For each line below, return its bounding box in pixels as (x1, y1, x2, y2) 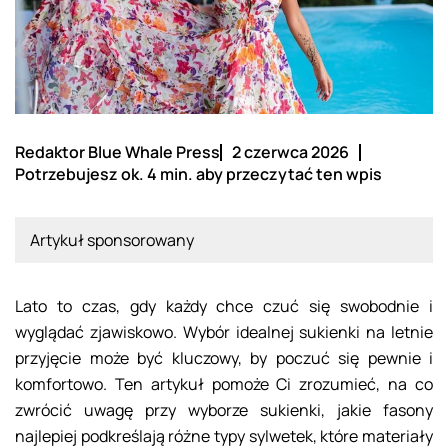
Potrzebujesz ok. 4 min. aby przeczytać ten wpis (15, 163, 382, 186)
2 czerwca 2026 (232, 141, 349, 164)
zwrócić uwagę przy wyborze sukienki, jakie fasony (15, 399, 433, 422)
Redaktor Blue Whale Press (15, 141, 220, 164)
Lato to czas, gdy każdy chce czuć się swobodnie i (15, 295, 433, 318)
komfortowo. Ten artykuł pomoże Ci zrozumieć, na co (15, 373, 433, 396)
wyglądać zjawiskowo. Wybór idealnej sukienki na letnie (15, 321, 433, 344)
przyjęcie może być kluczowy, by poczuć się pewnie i (15, 347, 433, 370)
